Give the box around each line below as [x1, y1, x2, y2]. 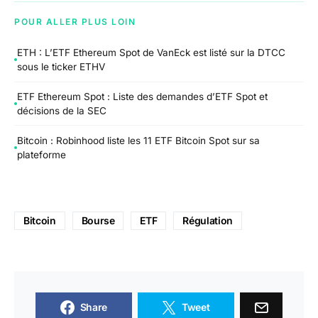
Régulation [182, 214, 233, 227]
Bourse [81, 214, 115, 227]
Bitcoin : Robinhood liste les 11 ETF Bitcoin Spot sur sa [17, 134, 260, 146]
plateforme [17, 148, 66, 160]
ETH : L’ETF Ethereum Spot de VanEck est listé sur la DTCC [17, 47, 285, 59]
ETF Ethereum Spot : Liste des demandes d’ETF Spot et [17, 90, 268, 102]
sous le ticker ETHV [17, 61, 105, 73]
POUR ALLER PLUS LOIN [14, 16, 136, 27]
